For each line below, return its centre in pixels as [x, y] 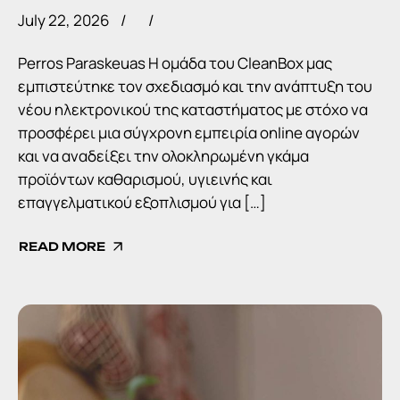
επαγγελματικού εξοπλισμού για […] [142, 202]
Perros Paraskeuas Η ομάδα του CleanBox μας [175, 62]
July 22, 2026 [64, 20]
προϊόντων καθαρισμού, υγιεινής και [145, 179]
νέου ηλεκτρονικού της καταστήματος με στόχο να [193, 109]
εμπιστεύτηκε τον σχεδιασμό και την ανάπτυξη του [195, 86]
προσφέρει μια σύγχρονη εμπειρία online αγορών [189, 132]
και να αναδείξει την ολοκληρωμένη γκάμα [163, 155]
